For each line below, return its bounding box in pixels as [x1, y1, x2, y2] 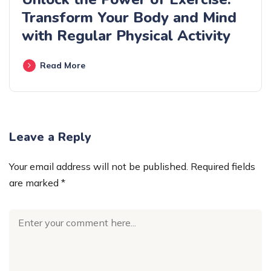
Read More [40, 59, 85, 71]
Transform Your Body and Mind [22, 7, 237, 27]
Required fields [191, 160, 255, 172]
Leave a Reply [9, 128, 91, 145]
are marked [9, 176, 61, 189]
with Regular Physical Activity [22, 25, 230, 45]
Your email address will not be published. [9, 160, 188, 172]
